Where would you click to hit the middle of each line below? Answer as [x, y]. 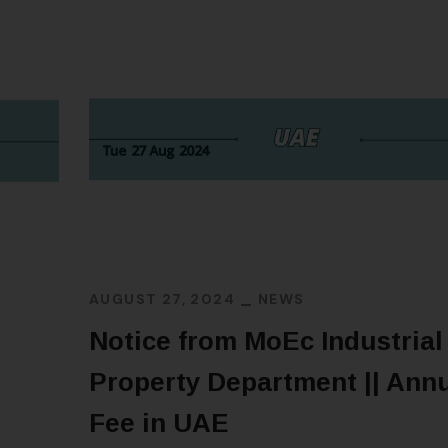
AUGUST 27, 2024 [162, 299]
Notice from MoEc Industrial [266, 341]
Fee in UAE [159, 423]
